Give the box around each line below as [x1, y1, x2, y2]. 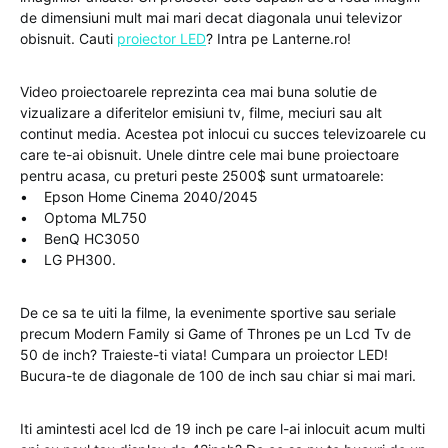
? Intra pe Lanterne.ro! [206, 30, 351, 47]
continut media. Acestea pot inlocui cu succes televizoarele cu [20, 125, 426, 142]
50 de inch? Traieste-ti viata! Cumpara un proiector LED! [20, 346, 388, 363]
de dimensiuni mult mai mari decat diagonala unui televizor [20, 9, 402, 26]
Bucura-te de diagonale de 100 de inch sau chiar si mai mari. [20, 367, 416, 384]
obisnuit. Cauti [20, 30, 117, 47]
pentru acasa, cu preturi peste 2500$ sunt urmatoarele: [20, 167, 384, 184]
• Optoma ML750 [20, 209, 147, 226]
